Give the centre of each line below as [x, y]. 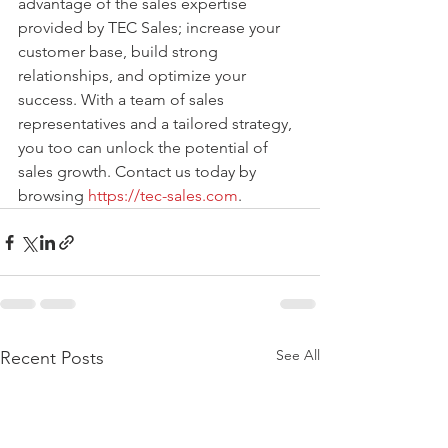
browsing [53, 196]
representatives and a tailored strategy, [157, 124]
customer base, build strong [120, 52]
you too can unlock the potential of [145, 148]
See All [298, 355]
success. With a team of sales [123, 100]
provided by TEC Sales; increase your [151, 28]
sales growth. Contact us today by [139, 172]
